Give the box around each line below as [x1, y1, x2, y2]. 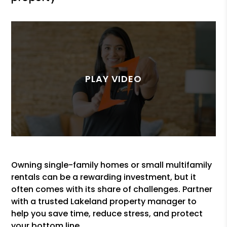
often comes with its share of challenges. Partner [11, 183, 213, 195]
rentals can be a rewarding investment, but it [11, 171, 197, 183]
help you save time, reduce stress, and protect [11, 207, 203, 219]
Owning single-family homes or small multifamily [11, 159, 212, 171]
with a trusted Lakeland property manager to [11, 195, 197, 207]
